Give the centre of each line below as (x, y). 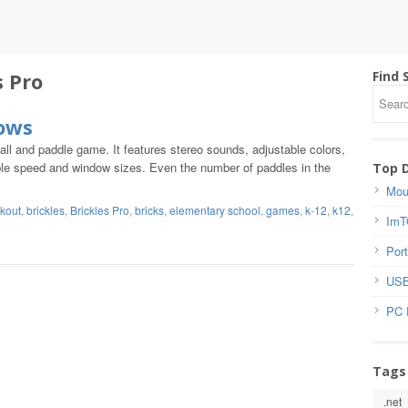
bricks (149, 210)
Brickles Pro (100, 210)
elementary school (215, 210)
